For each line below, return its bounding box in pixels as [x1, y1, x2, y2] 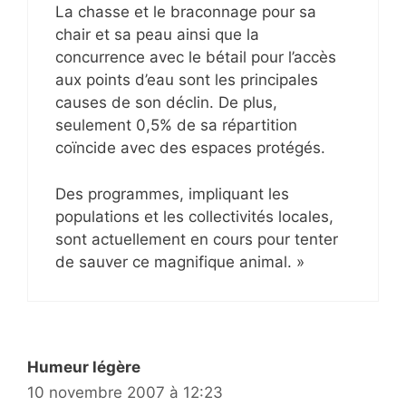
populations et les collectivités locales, [55, 207, 333, 226]
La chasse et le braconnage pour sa [55, 3, 316, 22]
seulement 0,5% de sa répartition [55, 116, 297, 135]
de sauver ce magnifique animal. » [55, 252, 304, 271]
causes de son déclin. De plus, [55, 93, 277, 112]
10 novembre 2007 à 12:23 [27, 382, 223, 401]
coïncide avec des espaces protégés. [55, 139, 325, 158]
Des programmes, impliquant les [55, 184, 289, 203]
